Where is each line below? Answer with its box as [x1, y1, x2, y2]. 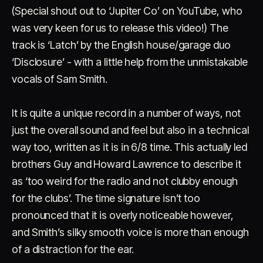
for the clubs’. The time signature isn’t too [12, 192, 201, 204]
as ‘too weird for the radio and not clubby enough [12, 175, 238, 187]
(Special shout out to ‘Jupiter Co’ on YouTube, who [12, 5, 242, 17]
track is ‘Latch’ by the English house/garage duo [12, 39, 231, 51]
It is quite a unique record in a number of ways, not [12, 107, 241, 119]
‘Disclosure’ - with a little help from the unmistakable [12, 56, 248, 68]
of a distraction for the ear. [12, 243, 134, 255]
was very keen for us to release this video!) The [12, 22, 228, 34]
